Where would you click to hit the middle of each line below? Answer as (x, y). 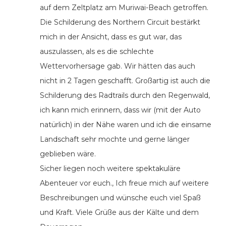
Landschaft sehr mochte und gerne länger (115, 139)
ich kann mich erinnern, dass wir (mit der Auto (120, 110)
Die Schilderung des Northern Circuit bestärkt (120, 22)
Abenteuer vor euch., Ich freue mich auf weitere (124, 183)
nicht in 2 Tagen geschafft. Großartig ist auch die (125, 81)
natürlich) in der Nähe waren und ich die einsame (126, 125)
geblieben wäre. (68, 154)
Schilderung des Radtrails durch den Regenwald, (125, 96)
